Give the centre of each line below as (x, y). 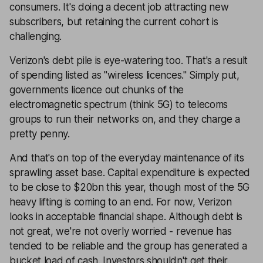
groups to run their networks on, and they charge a (125, 119)
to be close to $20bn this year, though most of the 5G (130, 187)
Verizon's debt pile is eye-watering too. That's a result (129, 60)
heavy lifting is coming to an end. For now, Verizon (121, 202)
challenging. (36, 36)
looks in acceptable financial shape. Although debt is (126, 217)
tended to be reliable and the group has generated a (128, 246)
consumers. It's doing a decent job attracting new (119, 7)
